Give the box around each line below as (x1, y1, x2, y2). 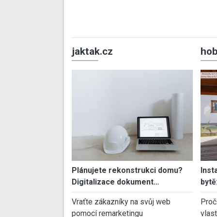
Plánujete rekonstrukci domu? (72, 165, 183, 175)
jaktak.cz (72, 46, 113, 58)
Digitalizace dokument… (72, 177, 159, 186)
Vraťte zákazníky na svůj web (72, 197, 170, 206)
